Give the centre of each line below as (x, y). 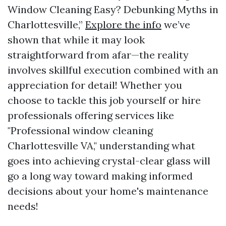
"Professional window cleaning (80, 130)
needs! (23, 206)
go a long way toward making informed (100, 176)
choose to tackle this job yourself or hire (104, 100)
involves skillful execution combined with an (113, 70)
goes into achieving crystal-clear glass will (109, 161)
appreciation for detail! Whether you (95, 85)
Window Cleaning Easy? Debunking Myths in (113, 9)
